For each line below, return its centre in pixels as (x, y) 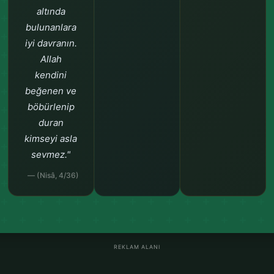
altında (51, 11)
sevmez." (51, 154)
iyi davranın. (51, 43)
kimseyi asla (51, 139)
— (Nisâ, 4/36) (53, 175)
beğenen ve (51, 91)
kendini (51, 75)
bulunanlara (51, 27)
